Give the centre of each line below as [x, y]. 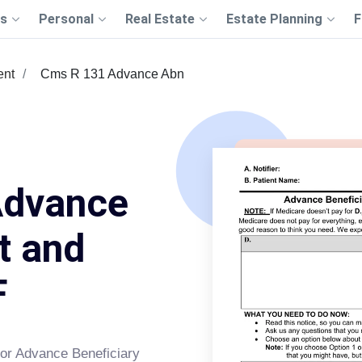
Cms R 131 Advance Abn [112, 74]
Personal [66, 19]
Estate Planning [274, 19]
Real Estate [160, 19]
